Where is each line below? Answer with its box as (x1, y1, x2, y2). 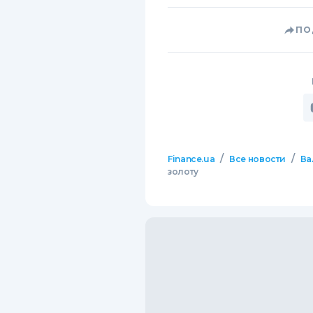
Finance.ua (168, 154, 215, 164)
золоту (168, 166, 198, 177)
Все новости (229, 154, 286, 164)
